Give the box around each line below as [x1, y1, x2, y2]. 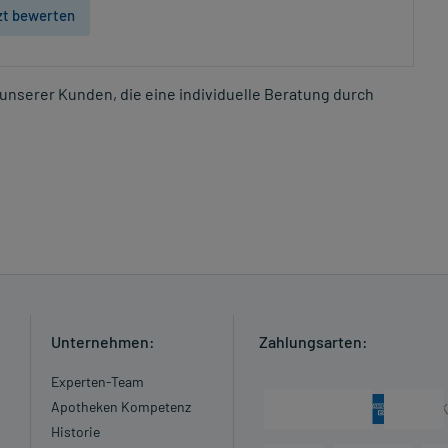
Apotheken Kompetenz [50, 398, 191, 416]
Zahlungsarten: [259, 332, 368, 352]
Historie [50, 423, 100, 441]
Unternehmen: [50, 332, 155, 352]
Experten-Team [50, 373, 144, 391]
